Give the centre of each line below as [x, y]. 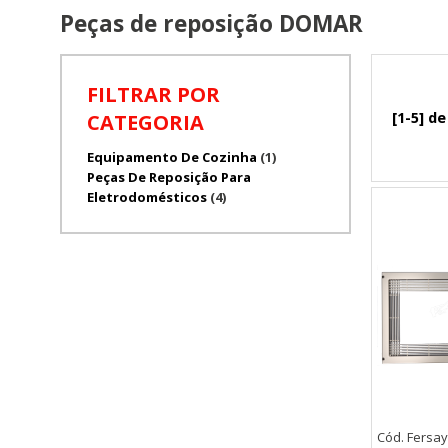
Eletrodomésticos [147, 196]
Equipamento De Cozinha [172, 156]
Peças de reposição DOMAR [211, 23]
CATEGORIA [145, 122]
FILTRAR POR [153, 94]
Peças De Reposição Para [169, 176]
